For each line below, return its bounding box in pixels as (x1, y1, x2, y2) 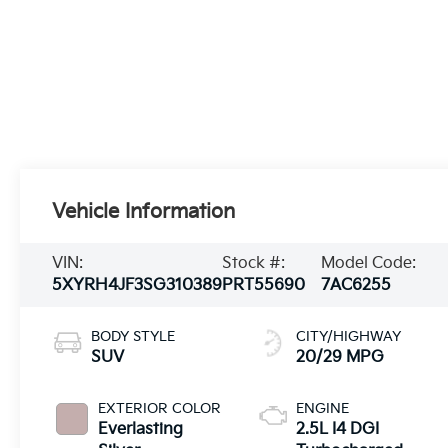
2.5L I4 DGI (296, 420, 380, 440)
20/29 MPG (296, 348, 385, 368)
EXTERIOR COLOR (98, 400, 222, 418)
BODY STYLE (91, 328, 176, 346)
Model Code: (320, 254, 416, 274)
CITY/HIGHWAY (296, 328, 402, 346)
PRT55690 (222, 276, 306, 296)
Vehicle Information (52, 200, 236, 225)
